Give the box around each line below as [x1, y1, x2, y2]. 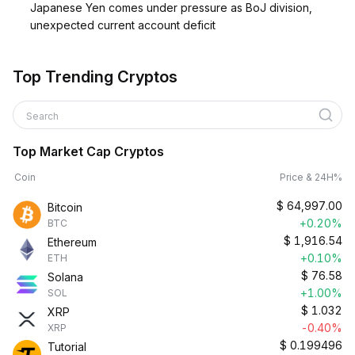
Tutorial [48, 340, 86, 353]
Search [26, 110, 61, 122]
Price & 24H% [280, 171, 342, 183]
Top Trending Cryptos [13, 67, 177, 86]
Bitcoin [48, 200, 82, 214]
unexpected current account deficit [30, 18, 216, 32]
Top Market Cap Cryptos [13, 143, 164, 159]
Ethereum [48, 235, 97, 249]
